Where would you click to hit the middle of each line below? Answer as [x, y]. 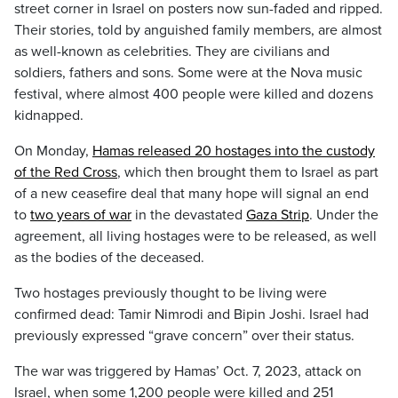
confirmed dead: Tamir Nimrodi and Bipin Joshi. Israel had [191, 314]
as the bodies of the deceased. [109, 258]
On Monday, [53, 151]
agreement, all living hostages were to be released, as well [195, 236]
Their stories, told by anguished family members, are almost [198, 30]
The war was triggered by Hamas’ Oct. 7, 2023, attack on [188, 371]
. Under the [344, 215]
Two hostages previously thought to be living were [171, 293]
